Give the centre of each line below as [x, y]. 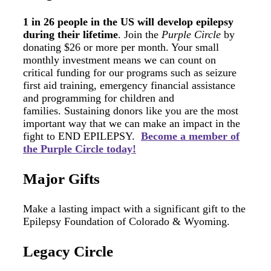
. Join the [140, 35]
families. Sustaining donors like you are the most [131, 111]
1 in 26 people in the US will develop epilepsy [128, 22]
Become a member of [190, 136]
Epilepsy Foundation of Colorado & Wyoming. [126, 222]
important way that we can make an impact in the [132, 124]
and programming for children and [99, 98]
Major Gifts [61, 179]
